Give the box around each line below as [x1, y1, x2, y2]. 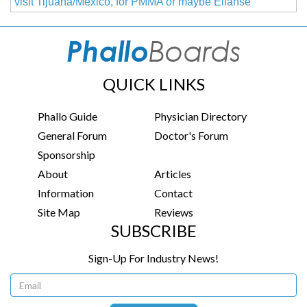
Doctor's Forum [154, 129, 229, 143]
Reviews [154, 206, 194, 219]
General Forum [38, 129, 107, 143]
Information [38, 186, 94, 200]
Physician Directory [154, 110, 247, 123]
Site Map [38, 206, 80, 219]
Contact [154, 186, 193, 200]
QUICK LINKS [102, 74, 205, 95]
